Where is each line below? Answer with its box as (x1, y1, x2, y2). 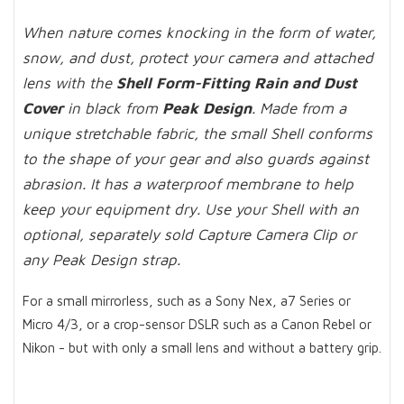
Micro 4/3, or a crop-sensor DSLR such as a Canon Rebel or (23, 316, 372, 332)
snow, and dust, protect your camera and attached (23, 48, 373, 67)
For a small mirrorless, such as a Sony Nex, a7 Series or (23, 292, 351, 308)
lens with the (23, 73, 116, 92)
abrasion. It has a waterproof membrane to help (23, 174, 353, 193)
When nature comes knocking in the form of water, (23, 23, 376, 41)
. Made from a (252, 98, 346, 117)
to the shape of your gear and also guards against (23, 149, 369, 168)
